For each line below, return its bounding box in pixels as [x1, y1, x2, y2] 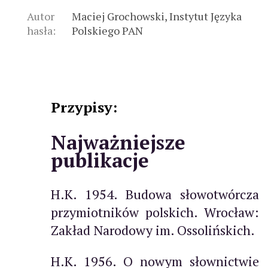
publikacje [51, 147, 149, 173]
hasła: [27, 23, 56, 38]
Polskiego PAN [72, 23, 144, 38]
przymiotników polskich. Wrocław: [51, 203, 259, 221]
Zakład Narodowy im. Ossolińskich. [51, 221, 255, 239]
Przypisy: [51, 98, 117, 117]
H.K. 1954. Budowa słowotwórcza [51, 185, 259, 203]
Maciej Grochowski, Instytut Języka [72, 9, 242, 24]
